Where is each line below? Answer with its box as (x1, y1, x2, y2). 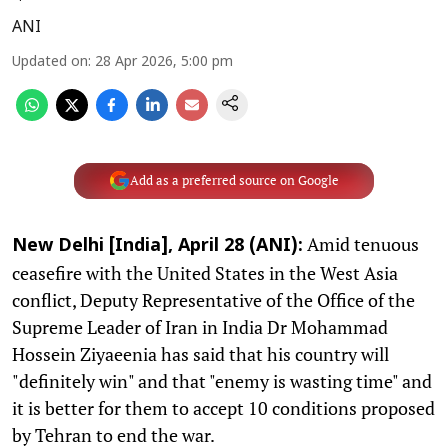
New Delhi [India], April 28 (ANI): (12, 234, 303, 258)
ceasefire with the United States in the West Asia (12, 260, 398, 285)
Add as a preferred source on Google (129, 172, 339, 189)
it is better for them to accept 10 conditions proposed (12, 395, 435, 420)
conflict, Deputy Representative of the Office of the (12, 287, 415, 312)
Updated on (12, 53, 88, 71)
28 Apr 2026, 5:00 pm (95, 53, 233, 71)
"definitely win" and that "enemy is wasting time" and (12, 368, 432, 393)
